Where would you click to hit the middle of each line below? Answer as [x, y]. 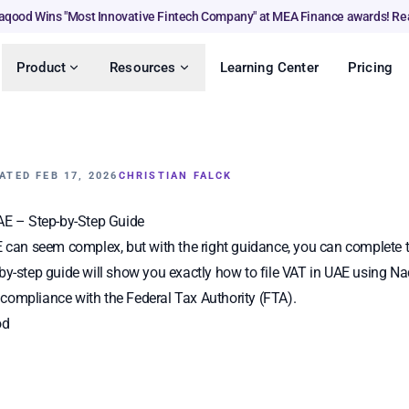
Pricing [370, 68]
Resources [143, 68]
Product [41, 68]
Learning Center [269, 68]
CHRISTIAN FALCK [175, 176]
